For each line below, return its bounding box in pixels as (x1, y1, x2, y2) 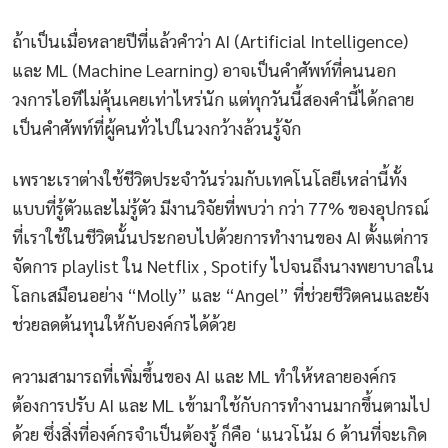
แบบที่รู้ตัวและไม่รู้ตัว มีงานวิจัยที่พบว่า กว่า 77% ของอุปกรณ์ (12, 196, 429, 220)
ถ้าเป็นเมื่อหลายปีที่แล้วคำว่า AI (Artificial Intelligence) (12, 28, 408, 52)
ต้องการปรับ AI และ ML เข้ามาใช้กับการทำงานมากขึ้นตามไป (12, 392, 430, 416)
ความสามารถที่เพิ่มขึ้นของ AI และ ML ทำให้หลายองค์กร (12, 363, 397, 387)
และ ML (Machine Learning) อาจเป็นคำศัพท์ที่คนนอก (12, 57, 396, 81)
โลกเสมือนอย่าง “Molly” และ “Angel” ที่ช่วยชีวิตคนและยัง (12, 283, 429, 307)
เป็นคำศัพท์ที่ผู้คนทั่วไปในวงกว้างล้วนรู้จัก (12, 115, 301, 139)
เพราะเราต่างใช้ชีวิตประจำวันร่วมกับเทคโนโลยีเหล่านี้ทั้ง (12, 167, 407, 191)
